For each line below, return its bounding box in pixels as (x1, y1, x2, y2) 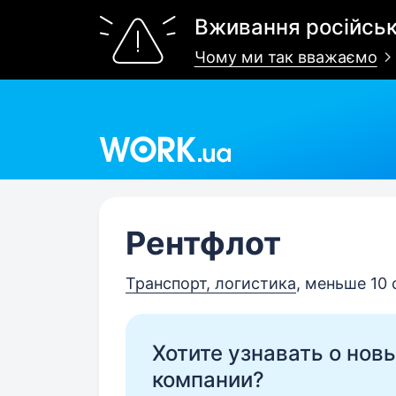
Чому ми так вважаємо (194, 48, 377, 66)
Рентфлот (126, 224, 281, 263)
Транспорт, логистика (126, 274, 296, 293)
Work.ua (98, 121, 159, 140)
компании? (152, 367, 264, 392)
